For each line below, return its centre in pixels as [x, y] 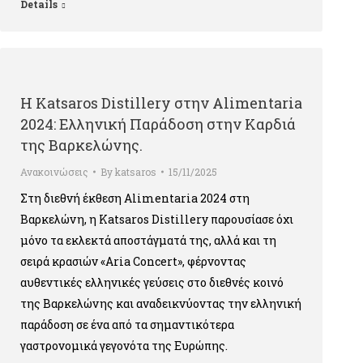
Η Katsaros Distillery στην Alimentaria [161, 103]
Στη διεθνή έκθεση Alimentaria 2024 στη [135, 198]
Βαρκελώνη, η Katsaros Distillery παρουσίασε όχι [157, 219]
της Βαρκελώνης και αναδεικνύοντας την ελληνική [161, 303]
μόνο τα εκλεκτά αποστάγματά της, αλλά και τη [148, 240]
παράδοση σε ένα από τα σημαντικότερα [127, 325]
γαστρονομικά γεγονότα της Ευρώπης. [124, 346]
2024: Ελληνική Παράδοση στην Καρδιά [158, 124]
